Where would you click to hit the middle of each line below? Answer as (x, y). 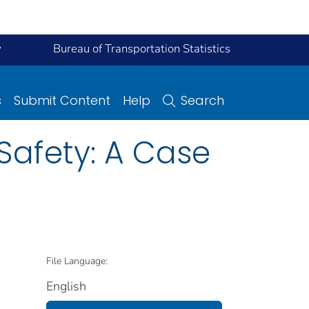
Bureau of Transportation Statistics (142, 49)
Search (202, 100)
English (66, 286)
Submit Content (62, 100)
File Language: (77, 261)
